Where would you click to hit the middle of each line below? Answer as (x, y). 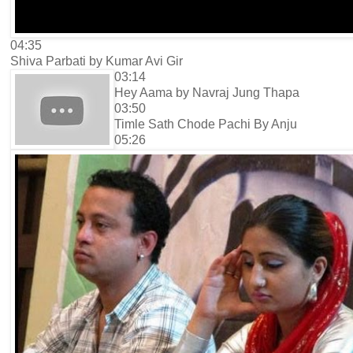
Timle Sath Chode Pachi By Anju (206, 124)
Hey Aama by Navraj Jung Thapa (207, 93)
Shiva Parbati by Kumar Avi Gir (97, 61)
